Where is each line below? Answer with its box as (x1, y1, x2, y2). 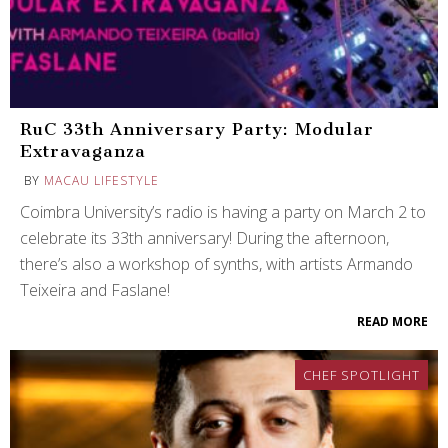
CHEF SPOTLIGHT (303, 365, 420, 384)
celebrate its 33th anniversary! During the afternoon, (20, 226, 389, 249)
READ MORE (357, 312, 428, 330)
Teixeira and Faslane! (20, 278, 170, 301)
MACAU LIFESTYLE (44, 171, 159, 189)
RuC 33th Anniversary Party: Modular (20, 118, 374, 139)
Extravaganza (20, 140, 146, 161)
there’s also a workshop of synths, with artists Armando (20, 252, 413, 275)
